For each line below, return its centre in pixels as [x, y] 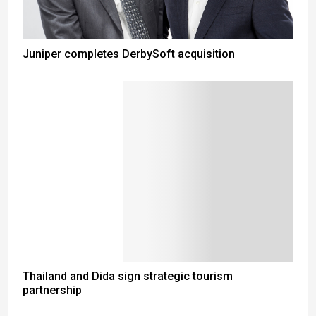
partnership [52, 290]
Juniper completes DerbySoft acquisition [129, 54]
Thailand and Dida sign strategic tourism [128, 276]
